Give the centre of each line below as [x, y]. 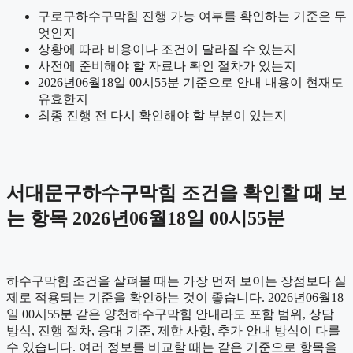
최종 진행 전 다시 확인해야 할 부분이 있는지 [162, 115]
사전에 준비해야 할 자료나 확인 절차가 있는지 [167, 65]
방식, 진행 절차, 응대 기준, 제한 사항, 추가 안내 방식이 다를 [173, 331]
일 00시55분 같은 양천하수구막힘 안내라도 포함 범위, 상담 [170, 314]
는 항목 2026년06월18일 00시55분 [146, 219]
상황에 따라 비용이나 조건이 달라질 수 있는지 [167, 49]
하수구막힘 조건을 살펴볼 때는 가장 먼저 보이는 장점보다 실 [176, 281]
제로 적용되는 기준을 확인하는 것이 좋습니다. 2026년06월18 [175, 298]
